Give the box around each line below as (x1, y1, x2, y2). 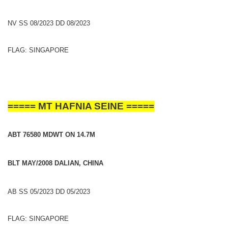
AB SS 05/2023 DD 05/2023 (8, 187, 90, 195)
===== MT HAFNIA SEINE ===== (8, 100, 154, 111)
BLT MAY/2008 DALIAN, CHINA (8, 159, 103, 167)
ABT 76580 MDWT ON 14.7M (8, 130, 95, 138)
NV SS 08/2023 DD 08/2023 (8, 19, 90, 27)
